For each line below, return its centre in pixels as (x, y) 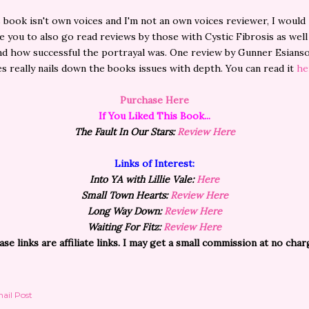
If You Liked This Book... (154, 116)
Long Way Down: (126, 211)
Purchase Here (154, 100)
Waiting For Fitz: (126, 227)
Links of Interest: (154, 163)
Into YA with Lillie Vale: (143, 179)
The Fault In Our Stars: (126, 132)
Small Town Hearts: (126, 195)
